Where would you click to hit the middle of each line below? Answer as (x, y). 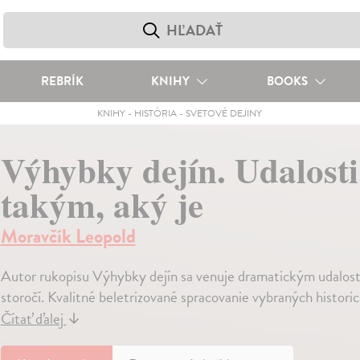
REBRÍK (62, 81)
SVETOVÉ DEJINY (224, 113)
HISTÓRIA (156, 113)
